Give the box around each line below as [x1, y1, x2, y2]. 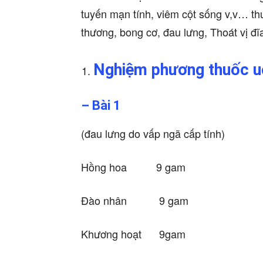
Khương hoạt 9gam [81, 226, 186, 242]
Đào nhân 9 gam [81, 193, 188, 208]
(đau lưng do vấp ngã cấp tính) [81, 126, 225, 141]
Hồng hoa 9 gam [81, 159, 186, 175]
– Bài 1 [81, 98, 121, 113]
